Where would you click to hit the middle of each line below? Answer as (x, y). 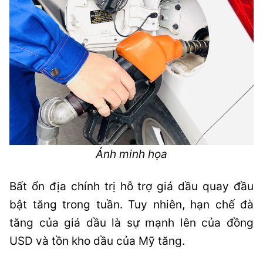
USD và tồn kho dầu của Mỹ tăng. (97, 241)
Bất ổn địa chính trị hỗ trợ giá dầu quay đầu (131, 186)
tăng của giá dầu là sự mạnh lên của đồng (131, 223)
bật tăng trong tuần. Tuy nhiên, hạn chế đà (131, 205)
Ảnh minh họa (131, 154)
